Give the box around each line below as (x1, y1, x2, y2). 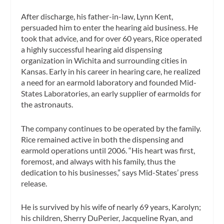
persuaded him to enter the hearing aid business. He (21, 22, 198, 32)
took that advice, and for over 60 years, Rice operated (21, 33, 202, 43)
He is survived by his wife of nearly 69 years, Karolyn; (21, 202, 201, 212)
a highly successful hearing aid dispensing (21, 44, 162, 54)
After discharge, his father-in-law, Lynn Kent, (21, 11, 173, 21)
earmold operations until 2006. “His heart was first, (21, 145, 195, 155)
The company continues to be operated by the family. (21, 123, 201, 133)
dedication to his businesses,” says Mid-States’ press (21, 167, 199, 177)
